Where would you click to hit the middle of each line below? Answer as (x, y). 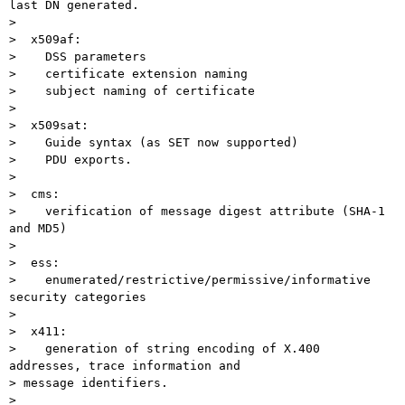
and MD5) (38, 229)
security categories (78, 297)
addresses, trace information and (125, 366)
